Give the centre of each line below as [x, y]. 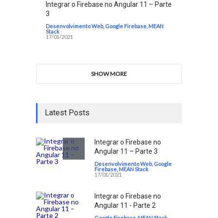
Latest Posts [67, 112]
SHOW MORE [109, 73]
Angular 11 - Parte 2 [125, 205]
